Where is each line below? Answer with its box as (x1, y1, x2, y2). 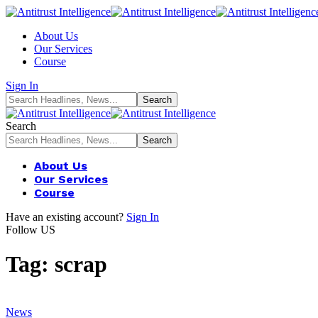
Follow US (6, 224, 55, 236)
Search (6, 120, 36, 132)
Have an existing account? (6, 211, 124, 223)
